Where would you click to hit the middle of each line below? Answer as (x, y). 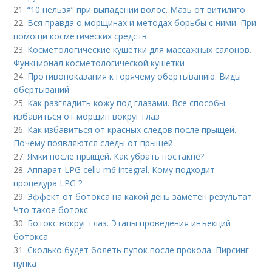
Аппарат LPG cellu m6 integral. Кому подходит (121, 170)
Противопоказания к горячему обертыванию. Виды (134, 76)
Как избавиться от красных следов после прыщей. (132, 130)
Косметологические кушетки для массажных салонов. (140, 49)
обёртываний (42, 90)
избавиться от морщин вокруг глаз (87, 116)
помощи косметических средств (80, 36)
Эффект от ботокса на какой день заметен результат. (141, 196)
